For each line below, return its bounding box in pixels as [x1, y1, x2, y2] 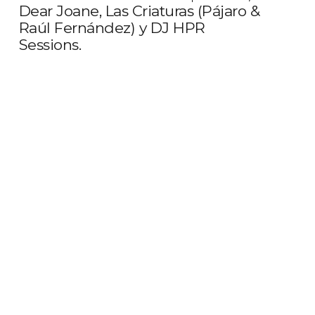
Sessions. [18, 36, 82, 53]
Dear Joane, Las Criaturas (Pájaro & [18, 2, 260, 20]
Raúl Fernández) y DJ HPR [18, 19, 205, 37]
